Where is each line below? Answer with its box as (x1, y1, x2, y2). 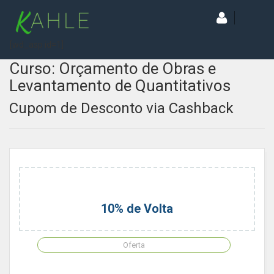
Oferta (123, 240, 145, 250)
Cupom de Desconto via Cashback (9, 100, 234, 117)
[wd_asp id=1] (10, 40, 64, 50)
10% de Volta (101, 201, 173, 216)
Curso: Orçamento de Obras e (9, 59, 216, 78)
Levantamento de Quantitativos (9, 76, 231, 95)
